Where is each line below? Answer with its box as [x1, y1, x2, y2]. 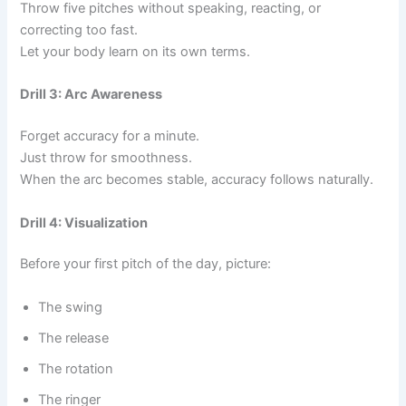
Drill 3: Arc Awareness [20, 86, 163, 103]
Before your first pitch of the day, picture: [20, 256, 272, 273]
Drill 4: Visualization [20, 214, 149, 231]
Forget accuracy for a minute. [20, 128, 200, 145]
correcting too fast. [20, 21, 139, 38]
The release [38, 329, 110, 346]
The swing [38, 298, 103, 315]
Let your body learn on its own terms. [20, 43, 251, 60]
